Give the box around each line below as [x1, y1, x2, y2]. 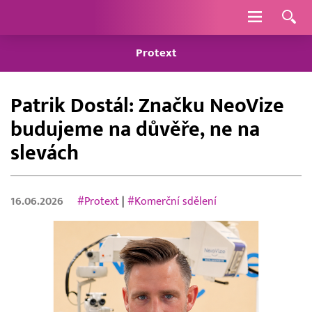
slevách [10, 141, 79, 166]
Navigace [260, 9, 309, 24]
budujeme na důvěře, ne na [10, 117, 260, 142]
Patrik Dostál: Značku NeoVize [10, 93, 284, 118]
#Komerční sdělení [127, 194, 217, 209]
